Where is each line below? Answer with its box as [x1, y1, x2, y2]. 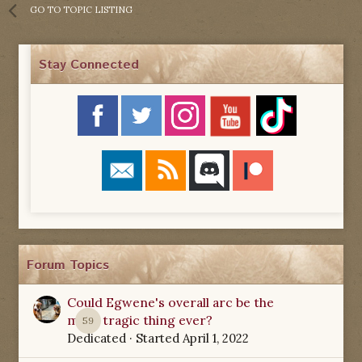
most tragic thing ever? [67, 311, 213, 328]
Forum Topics [27, 255, 109, 275]
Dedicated [67, 330, 126, 346]
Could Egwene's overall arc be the [67, 293, 274, 310]
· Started [126, 330, 183, 346]
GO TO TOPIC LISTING [30, 3, 133, 15]
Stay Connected [39, 55, 139, 74]
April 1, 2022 [183, 330, 249, 346]
